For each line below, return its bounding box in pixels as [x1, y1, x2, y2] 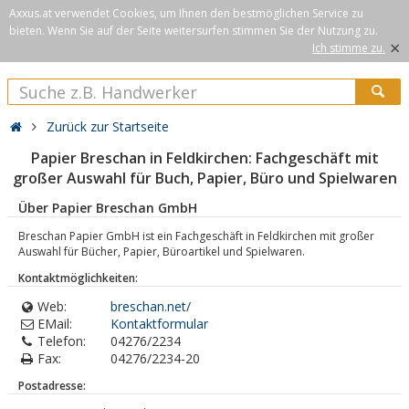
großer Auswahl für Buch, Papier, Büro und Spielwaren [12, 168, 397, 188]
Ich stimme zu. [312, 40, 385, 56]
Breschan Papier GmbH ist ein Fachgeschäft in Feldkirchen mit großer [18, 228, 374, 244]
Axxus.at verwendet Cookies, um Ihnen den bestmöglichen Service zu [9, 5, 363, 21]
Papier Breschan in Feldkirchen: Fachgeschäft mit [30, 148, 379, 168]
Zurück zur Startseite [47, 118, 170, 135]
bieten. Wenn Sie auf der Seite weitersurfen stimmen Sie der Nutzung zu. [9, 23, 378, 38]
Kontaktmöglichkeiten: [18, 270, 138, 286]
